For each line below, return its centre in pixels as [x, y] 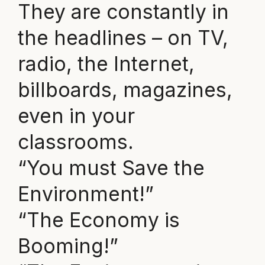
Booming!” [68, 246]
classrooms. [75, 142]
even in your [76, 116]
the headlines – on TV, [123, 38]
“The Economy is [98, 220]
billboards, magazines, [125, 90]
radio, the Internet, [106, 64]
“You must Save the [111, 168]
